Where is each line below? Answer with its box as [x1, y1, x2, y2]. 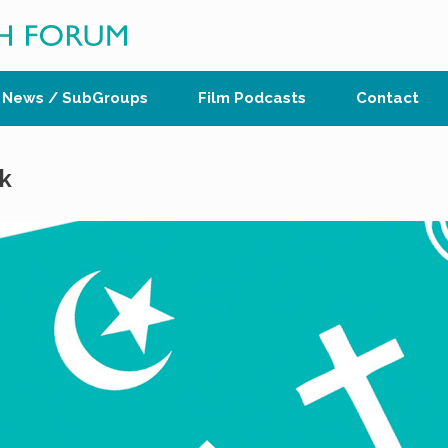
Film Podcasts [198, 89, 306, 108]
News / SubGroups [2, 89, 148, 108]
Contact [356, 89, 419, 108]
